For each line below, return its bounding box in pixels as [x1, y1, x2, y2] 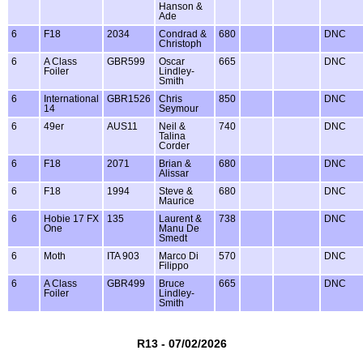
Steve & [159, 186, 193, 196]
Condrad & [159, 28, 207, 39]
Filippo [159, 260, 189, 271]
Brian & [159, 158, 191, 169]
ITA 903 [107, 250, 139, 261]
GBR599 [107, 56, 145, 66]
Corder [159, 140, 190, 151]
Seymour [159, 103, 199, 113]
